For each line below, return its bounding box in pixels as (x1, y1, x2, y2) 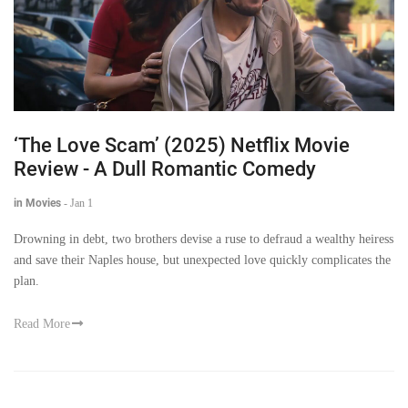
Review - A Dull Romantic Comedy (14, 157, 316, 180)
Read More (14, 316, 70, 331)
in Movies (14, 196, 61, 209)
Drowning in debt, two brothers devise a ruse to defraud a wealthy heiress (14, 231, 393, 246)
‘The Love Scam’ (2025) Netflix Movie (14, 133, 350, 157)
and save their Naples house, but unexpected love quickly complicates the (14, 252, 391, 267)
